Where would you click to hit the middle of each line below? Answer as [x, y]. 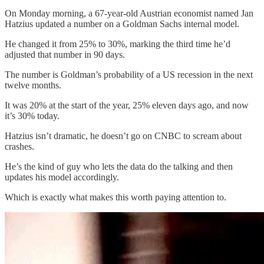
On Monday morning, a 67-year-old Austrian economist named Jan [129, 13]
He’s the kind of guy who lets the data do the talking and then [119, 166]
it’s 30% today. [32, 115]
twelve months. [33, 85]
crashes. [19, 146]
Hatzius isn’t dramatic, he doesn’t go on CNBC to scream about [123, 136]
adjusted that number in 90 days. [65, 54]
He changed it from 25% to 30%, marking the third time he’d [118, 44]
